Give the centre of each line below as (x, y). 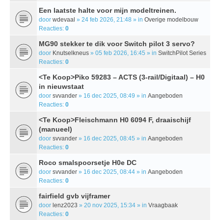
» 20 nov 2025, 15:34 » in (113, 205)
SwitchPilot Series (182, 53)
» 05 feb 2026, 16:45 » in (124, 53)
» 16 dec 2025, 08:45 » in (112, 138)
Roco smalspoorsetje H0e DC (88, 162)
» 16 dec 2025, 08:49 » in (112, 96)
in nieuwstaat (61, 86)
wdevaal (64, 19)
